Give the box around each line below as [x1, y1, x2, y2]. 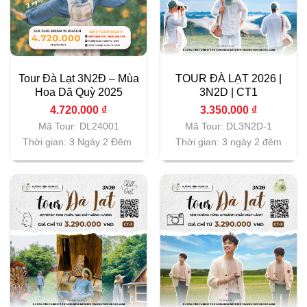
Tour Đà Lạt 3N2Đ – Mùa [18, 73, 139, 85]
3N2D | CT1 [199, 86, 258, 99]
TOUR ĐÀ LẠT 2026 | [175, 73, 282, 85]
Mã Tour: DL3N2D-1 [185, 120, 272, 132]
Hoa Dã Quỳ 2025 [34, 86, 123, 99]
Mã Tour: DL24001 [38, 120, 119, 132]
